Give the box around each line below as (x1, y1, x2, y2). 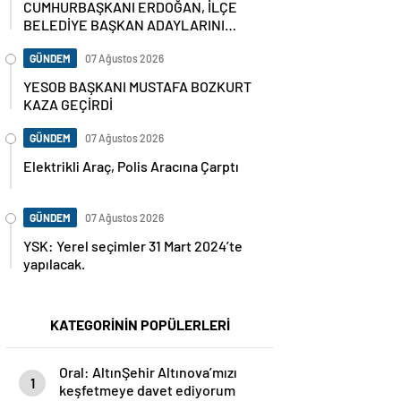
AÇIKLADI (23, 34, 84, 51)
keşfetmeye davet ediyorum (59, 381, 235, 398)
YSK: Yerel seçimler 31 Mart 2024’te (23, 237, 243, 254)
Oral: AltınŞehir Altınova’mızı (59, 363, 237, 380)
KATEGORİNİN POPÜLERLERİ (49, 316, 230, 333)
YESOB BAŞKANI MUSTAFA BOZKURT (23, 78, 252, 95)
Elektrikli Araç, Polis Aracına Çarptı (23, 158, 239, 175)
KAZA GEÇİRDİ (23, 96, 113, 113)
